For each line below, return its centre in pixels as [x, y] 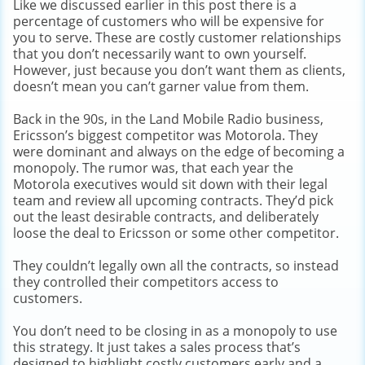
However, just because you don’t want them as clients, [179, 70]
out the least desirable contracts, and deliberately [166, 216]
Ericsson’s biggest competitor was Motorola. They [165, 135]
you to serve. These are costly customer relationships [177, 37]
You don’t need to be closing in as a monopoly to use [175, 330]
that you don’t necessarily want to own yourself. [160, 53]
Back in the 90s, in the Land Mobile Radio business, [168, 119]
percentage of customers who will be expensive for [169, 21]
